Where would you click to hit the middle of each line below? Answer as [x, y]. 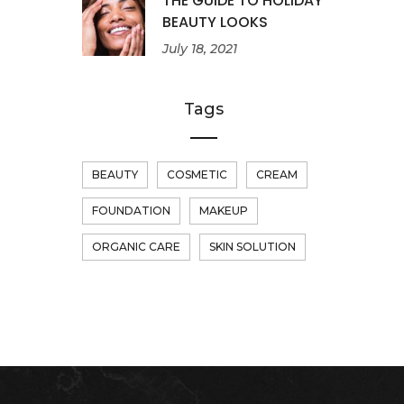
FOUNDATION [131, 211]
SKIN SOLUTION [252, 247]
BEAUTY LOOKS [215, 22]
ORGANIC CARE [136, 247]
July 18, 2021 [200, 48]
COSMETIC [197, 174]
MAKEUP [224, 211]
